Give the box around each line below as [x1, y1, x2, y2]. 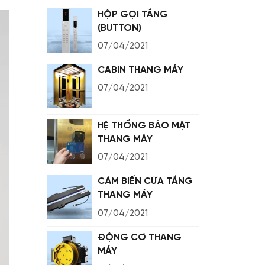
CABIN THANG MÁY [98, 65, 183, 75]
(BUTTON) [98, 23, 141, 33]
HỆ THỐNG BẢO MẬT [98, 121, 190, 131]
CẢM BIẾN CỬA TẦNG [98, 177, 193, 187]
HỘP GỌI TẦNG [98, 9, 168, 20]
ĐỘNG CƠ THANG [98, 232, 182, 243]
